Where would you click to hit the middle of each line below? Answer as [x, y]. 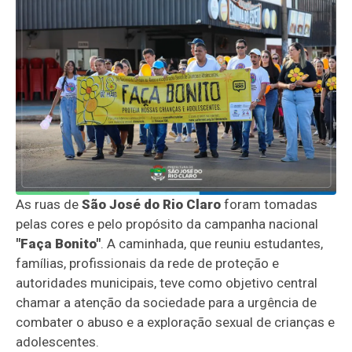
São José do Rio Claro [152, 205]
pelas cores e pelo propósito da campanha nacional [167, 224]
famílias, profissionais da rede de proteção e [148, 264]
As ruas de [49, 205]
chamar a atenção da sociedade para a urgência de [167, 303]
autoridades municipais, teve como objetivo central [167, 283]
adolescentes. [58, 342]
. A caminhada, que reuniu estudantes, [212, 244]
